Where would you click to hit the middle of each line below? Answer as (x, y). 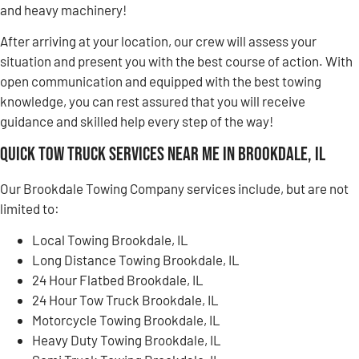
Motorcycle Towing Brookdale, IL (126, 320)
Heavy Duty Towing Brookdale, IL (127, 340)
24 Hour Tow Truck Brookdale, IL (125, 300)
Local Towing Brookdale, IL (110, 240)
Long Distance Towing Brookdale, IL (136, 260)
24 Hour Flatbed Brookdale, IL (118, 280)
